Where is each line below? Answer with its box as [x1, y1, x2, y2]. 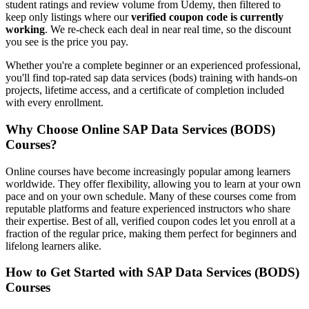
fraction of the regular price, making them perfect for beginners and [6, 227, 297, 239]
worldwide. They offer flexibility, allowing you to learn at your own [6, 177, 301, 190]
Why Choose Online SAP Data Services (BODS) [6, 122, 275, 137]
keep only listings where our [6, 11, 131, 23]
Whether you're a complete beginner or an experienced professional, [6, 59, 301, 72]
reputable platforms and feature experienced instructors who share [6, 202, 290, 215]
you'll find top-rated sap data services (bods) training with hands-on [6, 72, 297, 84]
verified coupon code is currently [131, 11, 283, 23]
